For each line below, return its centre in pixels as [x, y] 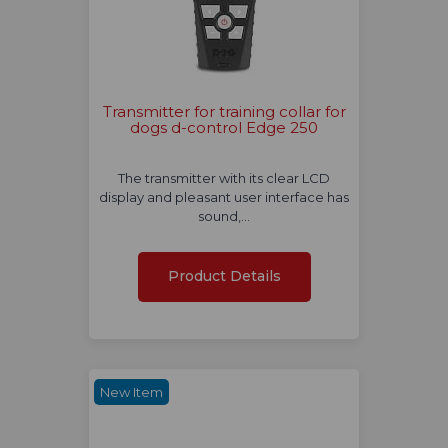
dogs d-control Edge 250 [224, 128]
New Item [131, 392]
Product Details [224, 276]
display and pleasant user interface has [224, 197]
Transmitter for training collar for [224, 112]
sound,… [224, 216]
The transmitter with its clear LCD [224, 178]
